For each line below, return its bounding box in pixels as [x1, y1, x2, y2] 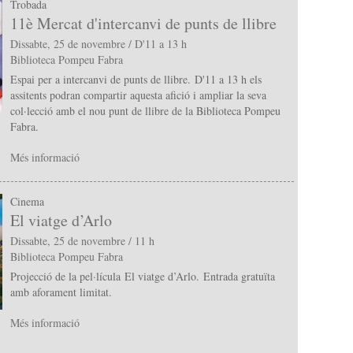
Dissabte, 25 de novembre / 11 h [9, 233, 154, 249]
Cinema [9, 193, 44, 209]
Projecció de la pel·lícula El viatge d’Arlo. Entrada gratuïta [9, 269, 275, 284]
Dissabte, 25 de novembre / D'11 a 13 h [9, 36, 187, 52]
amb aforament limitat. [9, 284, 112, 300]
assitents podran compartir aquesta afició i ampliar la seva [9, 87, 266, 103]
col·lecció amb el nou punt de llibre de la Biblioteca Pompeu [9, 103, 281, 119]
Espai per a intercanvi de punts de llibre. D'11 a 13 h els [9, 72, 262, 87]
